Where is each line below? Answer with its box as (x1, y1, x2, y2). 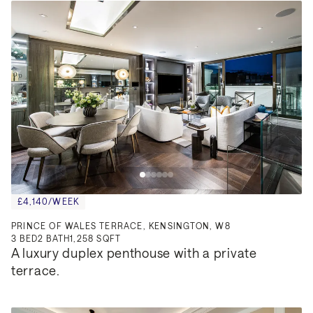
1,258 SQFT (70, 233, 122, 244)
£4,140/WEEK (17, 196, 80, 207)
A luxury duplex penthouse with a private (11, 245, 257, 261)
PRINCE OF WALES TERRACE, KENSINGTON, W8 (11, 221, 231, 231)
